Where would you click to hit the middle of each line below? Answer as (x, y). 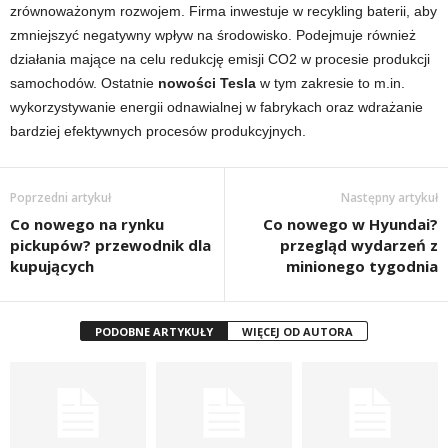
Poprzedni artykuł (60, 197)
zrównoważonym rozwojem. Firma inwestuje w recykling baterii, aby (223, 11)
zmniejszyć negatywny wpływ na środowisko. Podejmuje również (213, 35)
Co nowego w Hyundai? (350, 224)
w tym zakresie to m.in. (330, 83)
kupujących (52, 266)
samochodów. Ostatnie (84, 83)
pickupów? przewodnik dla (110, 245)
